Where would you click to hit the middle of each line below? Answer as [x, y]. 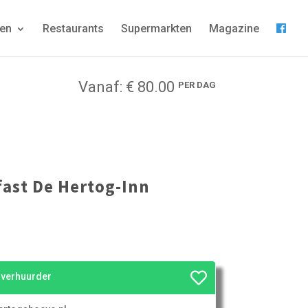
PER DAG [197, 85]
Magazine [234, 29]
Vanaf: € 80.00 [128, 87]
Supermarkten [156, 29]
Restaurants [73, 29]
